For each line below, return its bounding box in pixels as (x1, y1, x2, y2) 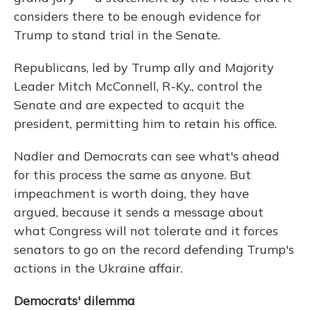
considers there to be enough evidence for (14, 8, 261, 24)
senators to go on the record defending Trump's (14, 241, 294, 257)
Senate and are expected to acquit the (14, 96, 244, 113)
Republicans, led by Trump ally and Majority (14, 59, 274, 75)
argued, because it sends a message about (14, 203, 264, 220)
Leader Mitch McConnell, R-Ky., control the (14, 77, 262, 94)
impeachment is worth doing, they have (14, 185, 249, 201)
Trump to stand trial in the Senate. (14, 26, 220, 43)
